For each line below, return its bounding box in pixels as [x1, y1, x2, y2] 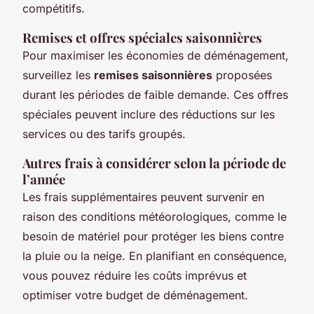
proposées [212, 67, 272, 82]
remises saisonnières [94, 67, 212, 82]
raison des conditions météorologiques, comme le [22, 209, 287, 224]
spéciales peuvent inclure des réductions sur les [22, 107, 275, 121]
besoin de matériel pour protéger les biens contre [22, 228, 284, 243]
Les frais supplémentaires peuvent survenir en [22, 189, 264, 204]
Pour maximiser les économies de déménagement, [22, 48, 289, 62]
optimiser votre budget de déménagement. [22, 287, 248, 302]
